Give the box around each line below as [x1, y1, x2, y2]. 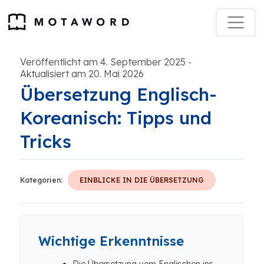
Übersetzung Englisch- [20, 83, 217, 105]
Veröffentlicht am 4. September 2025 [20, 56, 186, 68]
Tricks [20, 130, 71, 153]
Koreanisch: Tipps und [20, 107, 212, 129]
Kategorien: [20, 176, 62, 184]
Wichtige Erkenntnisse [38, 233, 184, 249]
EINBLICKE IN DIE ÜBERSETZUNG [80, 176, 204, 184]
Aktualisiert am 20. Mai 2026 [20, 68, 144, 80]
